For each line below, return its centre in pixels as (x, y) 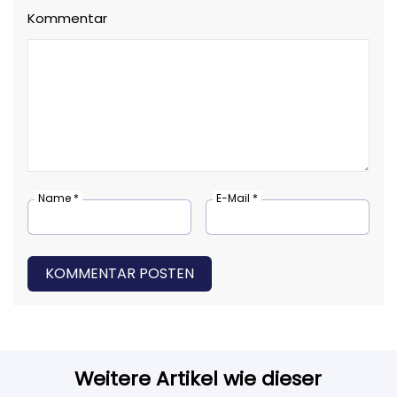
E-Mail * (237, 198)
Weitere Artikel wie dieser (198, 379)
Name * (58, 198)
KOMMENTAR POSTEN (120, 274)
